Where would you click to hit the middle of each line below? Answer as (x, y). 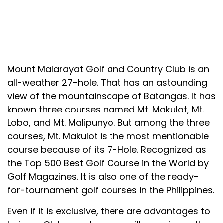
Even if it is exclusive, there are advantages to (109, 211)
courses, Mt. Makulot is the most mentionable (108, 136)
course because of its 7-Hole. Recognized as (107, 150)
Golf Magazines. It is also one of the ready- (103, 177)
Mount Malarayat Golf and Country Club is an (108, 69)
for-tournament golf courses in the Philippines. (111, 190)
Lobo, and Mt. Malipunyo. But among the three (109, 123)
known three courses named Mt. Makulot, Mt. (106, 110)
